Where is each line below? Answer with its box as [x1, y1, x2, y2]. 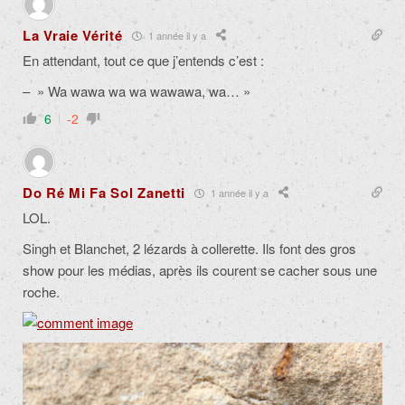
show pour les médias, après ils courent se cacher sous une [23, 260, 377, 280]
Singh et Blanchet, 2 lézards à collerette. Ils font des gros [23, 239, 356, 259]
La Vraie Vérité [23, 25, 123, 46]
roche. [23, 282, 60, 302]
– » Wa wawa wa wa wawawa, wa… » [23, 81, 250, 101]
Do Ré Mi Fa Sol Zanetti [23, 183, 186, 203]
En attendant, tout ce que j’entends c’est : [23, 51, 264, 71]
